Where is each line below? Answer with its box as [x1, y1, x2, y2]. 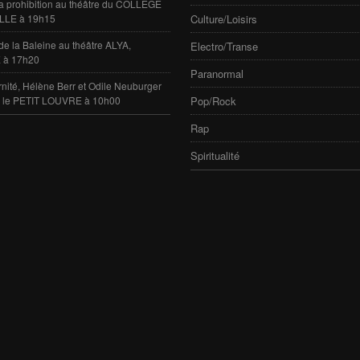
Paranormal [190, 65, 243, 81]
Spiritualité [190, 147, 239, 163]
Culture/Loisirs [190, 10, 257, 27]
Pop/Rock [190, 92, 236, 108]
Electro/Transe [190, 38, 258, 54]
